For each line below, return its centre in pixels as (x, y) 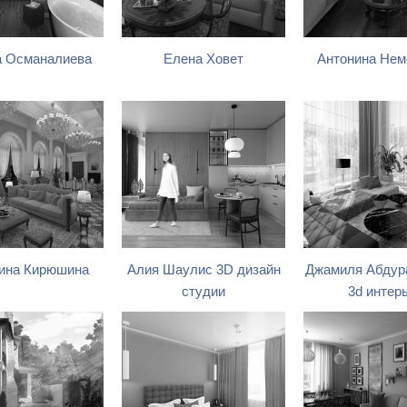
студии (203, 292)
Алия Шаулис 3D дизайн (203, 270)
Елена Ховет (203, 59)
